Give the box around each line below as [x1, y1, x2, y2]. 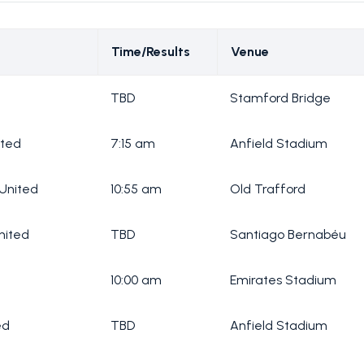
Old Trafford [230, 181, 305, 197]
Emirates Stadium [230, 272, 336, 288]
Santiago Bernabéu [230, 227, 346, 243]
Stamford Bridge [230, 90, 331, 106]
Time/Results [111, 44, 190, 60]
